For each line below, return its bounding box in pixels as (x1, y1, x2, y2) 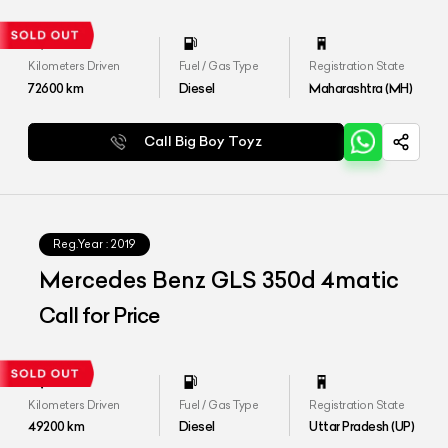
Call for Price (39, 301, 160, 329)
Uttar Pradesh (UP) (309, 418, 415, 435)
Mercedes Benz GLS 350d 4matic (39, 266, 400, 295)
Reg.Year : (53, 237, 109, 252)
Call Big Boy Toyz (144, 132, 263, 150)
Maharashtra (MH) (309, 79, 413, 96)
